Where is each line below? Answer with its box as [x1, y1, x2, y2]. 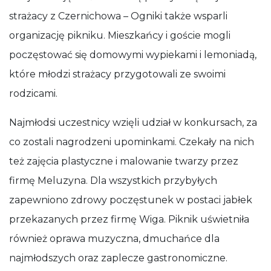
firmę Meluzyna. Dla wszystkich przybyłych [9, 175, 217, 186]
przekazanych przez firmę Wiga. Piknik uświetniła [9, 214, 249, 225]
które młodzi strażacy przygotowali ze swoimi [9, 68, 226, 80]
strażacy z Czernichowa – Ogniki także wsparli [9, 10, 227, 22]
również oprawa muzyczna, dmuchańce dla [9, 233, 220, 244]
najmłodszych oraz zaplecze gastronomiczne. [9, 252, 227, 264]
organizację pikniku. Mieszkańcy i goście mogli [9, 30, 230, 41]
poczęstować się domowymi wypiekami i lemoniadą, [9, 49, 256, 60]
